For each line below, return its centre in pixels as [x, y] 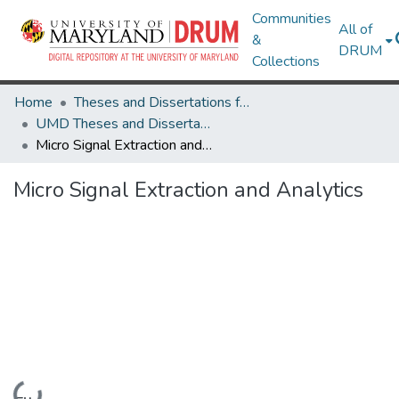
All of [356, 29]
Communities [292, 19]
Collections [286, 61]
